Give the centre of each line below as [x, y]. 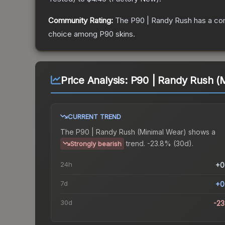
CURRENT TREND [94, 117]
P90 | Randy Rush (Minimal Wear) [131, 132]
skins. [124, 34]
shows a [201, 132]
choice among [74, 34]
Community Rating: [81, 21]
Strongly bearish [96, 144]
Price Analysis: [95, 81]
